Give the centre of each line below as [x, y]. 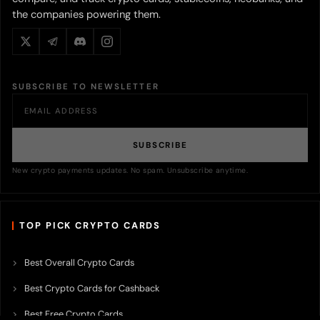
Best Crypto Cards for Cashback [92, 288]
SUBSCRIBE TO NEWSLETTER [86, 87]
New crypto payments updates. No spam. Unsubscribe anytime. [130, 170]
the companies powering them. [86, 14]
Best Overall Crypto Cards [79, 262]
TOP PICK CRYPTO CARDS [90, 225]
